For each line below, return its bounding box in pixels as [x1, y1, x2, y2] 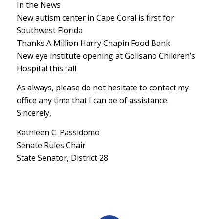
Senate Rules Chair [16, 139, 86, 151]
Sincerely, [16, 108, 51, 119]
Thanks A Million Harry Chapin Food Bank [16, 37, 170, 48]
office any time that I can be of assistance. [16, 95, 169, 106]
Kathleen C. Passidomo [16, 127, 100, 138]
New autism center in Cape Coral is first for [16, 12, 174, 23]
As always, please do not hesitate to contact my [16, 82, 189, 93]
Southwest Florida [16, 24, 83, 36]
